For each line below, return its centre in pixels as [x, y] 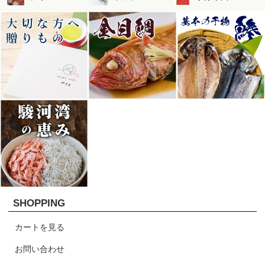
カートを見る [40, 227]
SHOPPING [39, 203]
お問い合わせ [40, 249]
